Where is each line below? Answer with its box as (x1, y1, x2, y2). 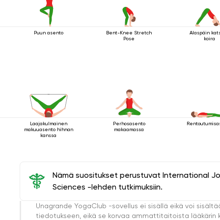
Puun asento (33, 29, 63, 35)
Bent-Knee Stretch (106, 29, 152, 35)
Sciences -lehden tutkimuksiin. (53, 182, 163, 192)
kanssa (40, 132, 57, 138)
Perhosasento (112, 120, 145, 126)
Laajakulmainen (29, 120, 67, 126)
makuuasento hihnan (24, 126, 73, 132)
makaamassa (114, 126, 144, 132)
